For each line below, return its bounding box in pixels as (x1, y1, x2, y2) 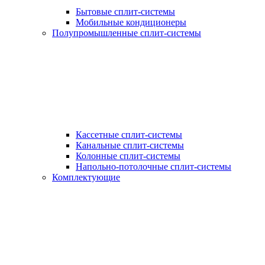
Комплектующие (52, 172, 120, 182)
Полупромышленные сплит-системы (52, 27, 201, 38)
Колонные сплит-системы (76, 150, 180, 161)
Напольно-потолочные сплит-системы (76, 161, 231, 172)
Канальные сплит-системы (76, 140, 184, 150)
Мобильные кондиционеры (76, 17, 186, 27)
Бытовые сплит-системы (76, 6, 175, 17)
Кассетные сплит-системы (76, 129, 182, 140)
